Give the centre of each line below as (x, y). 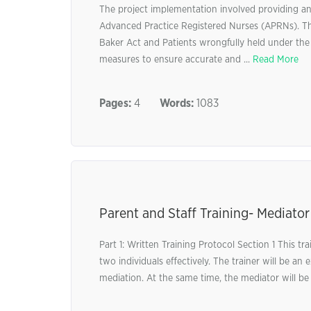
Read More (276, 60)
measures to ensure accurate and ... (176, 60)
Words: (177, 103)
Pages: (115, 103)
